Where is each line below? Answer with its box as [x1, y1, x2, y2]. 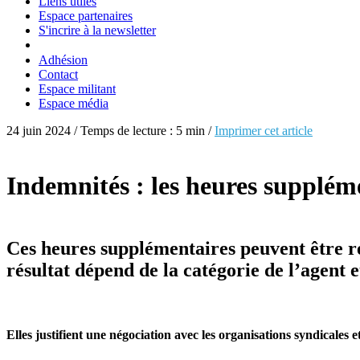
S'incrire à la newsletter [39, 23, 156, 37]
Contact [39, 67, 78, 81]
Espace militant [39, 82, 116, 96]
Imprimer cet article [215, 124, 313, 137]
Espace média [39, 96, 108, 110]
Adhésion [39, 53, 88, 67]
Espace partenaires [39, 9, 133, 22]
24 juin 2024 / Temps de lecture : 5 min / [6, 124, 215, 137]
